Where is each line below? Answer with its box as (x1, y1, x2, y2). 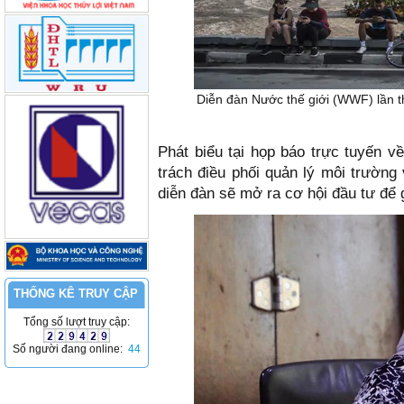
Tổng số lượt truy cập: (23, 316, 130, 328)
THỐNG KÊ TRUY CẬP (14, 287, 138, 300)
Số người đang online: (13, 343, 128, 355)
